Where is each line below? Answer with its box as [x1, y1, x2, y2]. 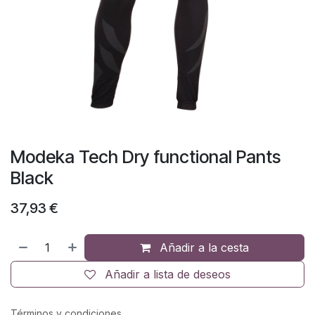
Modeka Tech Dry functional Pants [11, 146, 281, 167]
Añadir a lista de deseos [105, 267, 231, 281]
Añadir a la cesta [156, 240, 250, 255]
